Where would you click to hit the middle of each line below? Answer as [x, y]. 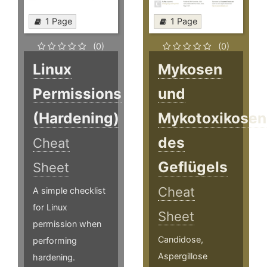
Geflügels [193, 167]
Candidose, [181, 240]
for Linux [50, 207]
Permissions [77, 94]
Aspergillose [183, 256]
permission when [67, 224]
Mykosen [190, 69]
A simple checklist [69, 191]
